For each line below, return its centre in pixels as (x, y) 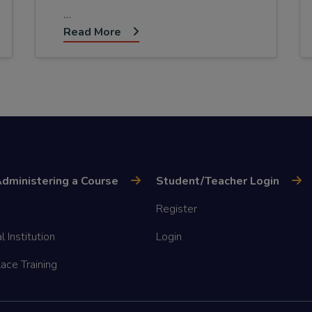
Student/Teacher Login (218, 181)
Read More (92, 32)
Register (177, 209)
